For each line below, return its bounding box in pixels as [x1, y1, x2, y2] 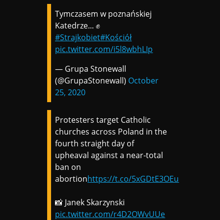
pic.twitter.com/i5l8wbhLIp [55, 43, 153, 55]
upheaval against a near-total [55, 149, 164, 161]
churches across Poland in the [55, 126, 167, 137]
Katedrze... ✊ [55, 20, 101, 31]
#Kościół [100, 31, 132, 43]
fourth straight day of [55, 137, 135, 149]
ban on [55, 161, 82, 172]
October [128, 75, 159, 86]
